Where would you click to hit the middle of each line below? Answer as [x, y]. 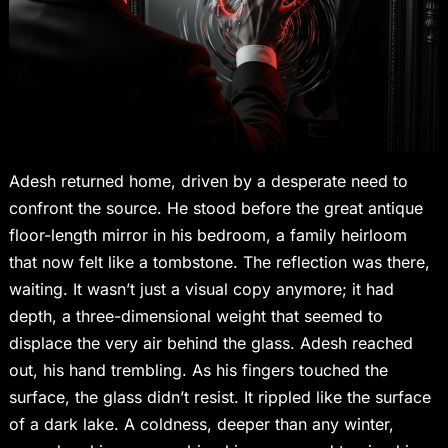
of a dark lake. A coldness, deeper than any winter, [201, 424]
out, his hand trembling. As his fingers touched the [198, 370]
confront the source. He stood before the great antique [215, 208]
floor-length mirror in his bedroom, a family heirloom [207, 235]
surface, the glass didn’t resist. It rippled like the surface [219, 397]
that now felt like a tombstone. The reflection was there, [219, 262]
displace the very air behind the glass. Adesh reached [210, 343]
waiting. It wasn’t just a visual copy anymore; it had [201, 289]
